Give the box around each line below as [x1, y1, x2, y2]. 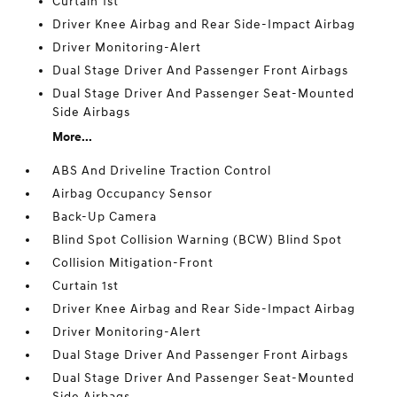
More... [52, 129, 93, 144]
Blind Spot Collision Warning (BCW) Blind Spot [52, 232, 343, 247]
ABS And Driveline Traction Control [52, 163, 272, 178]
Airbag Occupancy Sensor [52, 186, 214, 201]
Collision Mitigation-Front [52, 255, 214, 270]
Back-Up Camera [52, 209, 158, 224]
